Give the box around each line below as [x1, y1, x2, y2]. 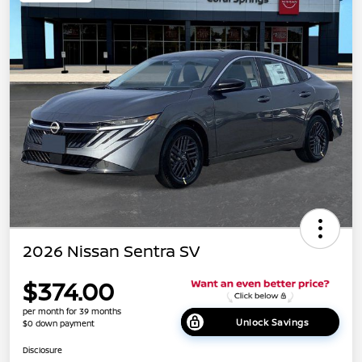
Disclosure [23, 343, 62, 356]
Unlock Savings [236, 315, 309, 328]
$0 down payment [23, 318, 95, 330]
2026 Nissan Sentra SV [23, 239, 200, 262]
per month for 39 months [23, 305, 121, 318]
